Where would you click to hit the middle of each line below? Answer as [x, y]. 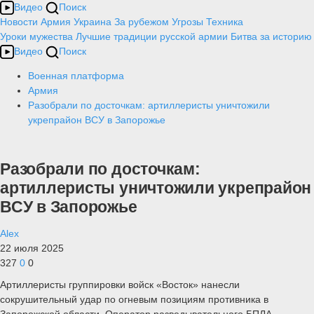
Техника [225, 22]
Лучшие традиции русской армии [152, 36]
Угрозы [187, 22]
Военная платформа [76, 76]
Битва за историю [271, 36]
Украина [93, 22]
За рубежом [142, 22]
